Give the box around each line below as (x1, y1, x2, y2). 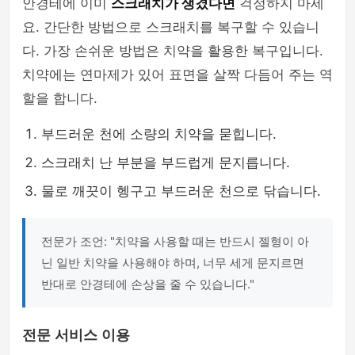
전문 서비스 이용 (22, 327, 130, 343)
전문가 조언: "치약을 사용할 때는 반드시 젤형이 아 (41, 234, 309, 249)
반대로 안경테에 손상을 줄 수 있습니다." (41, 277, 254, 292)
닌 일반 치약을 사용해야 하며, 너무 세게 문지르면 (41, 255, 304, 270)
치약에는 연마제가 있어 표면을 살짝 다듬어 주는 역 (22, 67, 333, 82)
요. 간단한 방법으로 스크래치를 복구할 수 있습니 (22, 19, 319, 35)
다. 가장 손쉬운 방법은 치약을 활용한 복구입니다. (22, 43, 323, 59)
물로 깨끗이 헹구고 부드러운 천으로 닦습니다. (41, 183, 321, 199)
